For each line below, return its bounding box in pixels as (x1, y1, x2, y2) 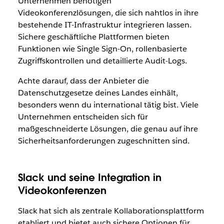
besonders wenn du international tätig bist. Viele (17, 99, 198, 110)
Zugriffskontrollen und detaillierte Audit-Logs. (17, 55, 187, 66)
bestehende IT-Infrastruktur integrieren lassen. (17, 19, 191, 30)
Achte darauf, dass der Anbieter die (17, 75, 149, 86)
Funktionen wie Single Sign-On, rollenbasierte (17, 43, 187, 54)
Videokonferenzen (17, 184, 106, 197)
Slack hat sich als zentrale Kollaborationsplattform (17, 205, 204, 216)
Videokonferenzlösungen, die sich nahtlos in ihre (17, 7, 198, 18)
